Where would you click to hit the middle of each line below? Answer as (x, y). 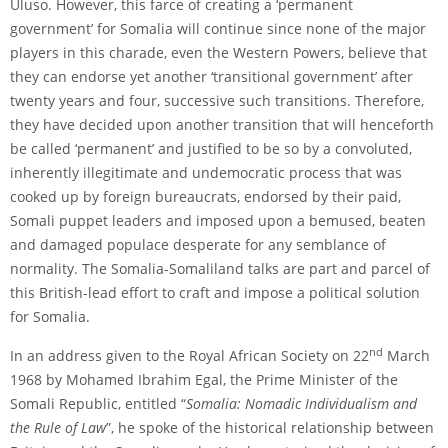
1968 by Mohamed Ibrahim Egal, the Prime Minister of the (204, 379)
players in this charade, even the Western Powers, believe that (218, 52)
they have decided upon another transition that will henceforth (222, 124)
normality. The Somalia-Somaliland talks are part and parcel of (220, 268)
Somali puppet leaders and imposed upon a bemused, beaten (218, 220)
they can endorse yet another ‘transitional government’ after (211, 76)
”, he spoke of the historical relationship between (270, 427)
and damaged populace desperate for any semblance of (198, 244)
